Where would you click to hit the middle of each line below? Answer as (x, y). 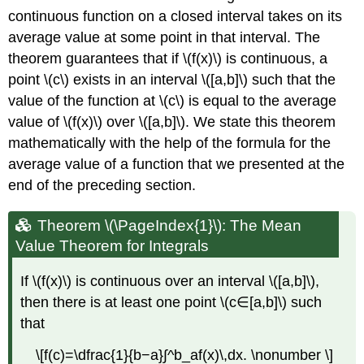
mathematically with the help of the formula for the (170, 143)
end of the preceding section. (102, 185)
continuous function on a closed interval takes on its (175, 16)
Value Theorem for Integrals (113, 246)
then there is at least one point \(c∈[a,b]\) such (171, 302)
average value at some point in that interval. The (165, 37)
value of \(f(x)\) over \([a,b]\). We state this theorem (172, 121)
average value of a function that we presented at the (177, 164)
